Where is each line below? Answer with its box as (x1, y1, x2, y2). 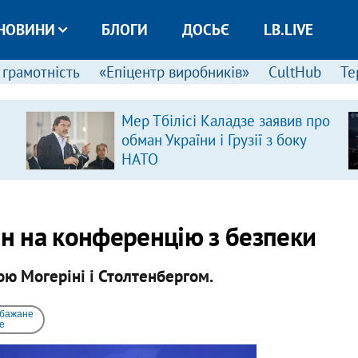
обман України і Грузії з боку (121, 130, 306, 149)
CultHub (268, 62, 321, 82)
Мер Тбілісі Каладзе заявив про (121, 111, 330, 130)
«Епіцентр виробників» (98, 62, 249, 82)
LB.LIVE (263, 20, 313, 39)
